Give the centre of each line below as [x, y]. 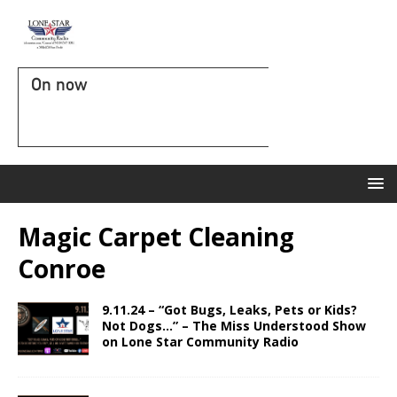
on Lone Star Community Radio [200, 342]
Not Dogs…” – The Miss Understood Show [234, 326]
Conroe [62, 269]
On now [59, 84]
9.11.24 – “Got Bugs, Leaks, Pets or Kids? [230, 310]
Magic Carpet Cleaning [156, 237]
